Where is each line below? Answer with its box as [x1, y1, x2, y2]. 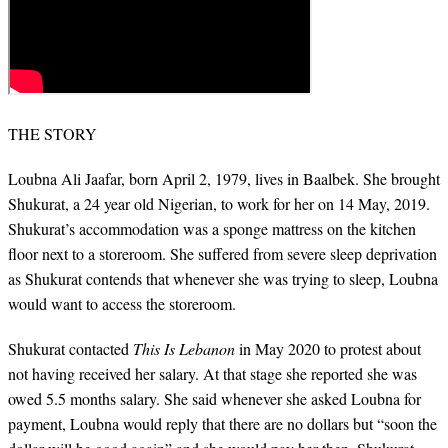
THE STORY [8, 122, 97, 144]
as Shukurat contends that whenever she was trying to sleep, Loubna [8, 267, 438, 289]
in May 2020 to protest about [235, 337, 421, 359]
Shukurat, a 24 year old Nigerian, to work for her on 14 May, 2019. [8, 192, 430, 214]
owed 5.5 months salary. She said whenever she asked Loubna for [8, 387, 421, 409]
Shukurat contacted [8, 337, 133, 359]
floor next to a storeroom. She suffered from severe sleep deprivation [8, 242, 437, 264]
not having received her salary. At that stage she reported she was [8, 362, 417, 384]
